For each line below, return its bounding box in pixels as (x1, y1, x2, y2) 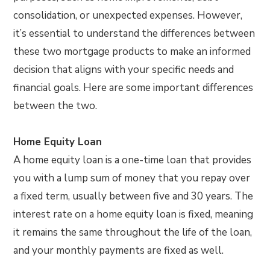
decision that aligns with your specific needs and (13, 63, 234, 77)
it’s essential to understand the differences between (13, 27, 256, 40)
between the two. (13, 99, 98, 113)
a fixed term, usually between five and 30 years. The (13, 189, 254, 203)
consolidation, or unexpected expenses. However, (13, 8, 243, 22)
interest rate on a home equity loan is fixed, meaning (13, 207, 254, 221)
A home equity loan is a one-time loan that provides (13, 153, 252, 167)
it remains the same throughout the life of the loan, (13, 225, 253, 239)
